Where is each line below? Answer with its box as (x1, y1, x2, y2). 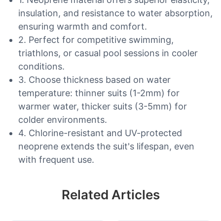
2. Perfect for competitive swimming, (18, 35, 174, 45)
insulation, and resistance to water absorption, (18, 8, 213, 19)
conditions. (18, 61, 65, 72)
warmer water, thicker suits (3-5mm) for (18, 101, 187, 112)
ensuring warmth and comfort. (18, 21, 147, 32)
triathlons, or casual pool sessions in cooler (18, 48, 198, 59)
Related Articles (61, 187, 160, 203)
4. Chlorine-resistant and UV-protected (18, 128, 182, 139)
